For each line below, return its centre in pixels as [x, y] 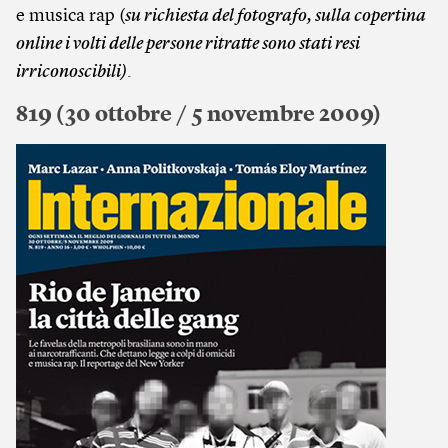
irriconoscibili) [71, 72]
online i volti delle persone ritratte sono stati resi [188, 44]
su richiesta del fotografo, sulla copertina [275, 16]
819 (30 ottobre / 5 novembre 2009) [198, 115]
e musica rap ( [70, 16]
